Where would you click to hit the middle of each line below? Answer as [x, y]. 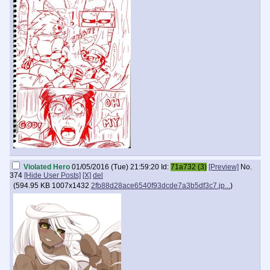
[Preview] [224, 167]
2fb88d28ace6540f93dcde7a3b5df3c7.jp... [161, 186]
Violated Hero [47, 167]
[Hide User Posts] [52, 175]
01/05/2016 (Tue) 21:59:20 [115, 167]
